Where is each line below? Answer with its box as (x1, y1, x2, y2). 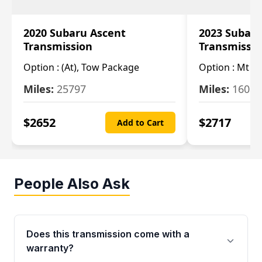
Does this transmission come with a (26, 228, 189, 240)
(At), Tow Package (61, 61, 139, 74)
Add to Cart (117, 117, 164, 129)
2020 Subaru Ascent (23, 26, 126, 40)
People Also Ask (14, 175, 130, 193)
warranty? (26, 242, 74, 254)
